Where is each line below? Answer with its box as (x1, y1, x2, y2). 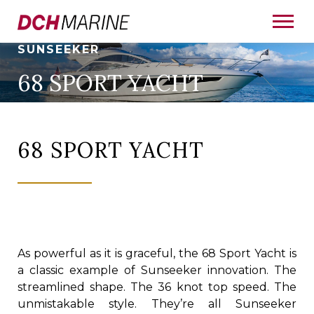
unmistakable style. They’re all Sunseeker (18, 297, 296, 310)
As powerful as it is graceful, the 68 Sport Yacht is (18, 247, 296, 260)
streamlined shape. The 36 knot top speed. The (18, 280, 296, 294)
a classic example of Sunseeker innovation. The (18, 264, 296, 277)
